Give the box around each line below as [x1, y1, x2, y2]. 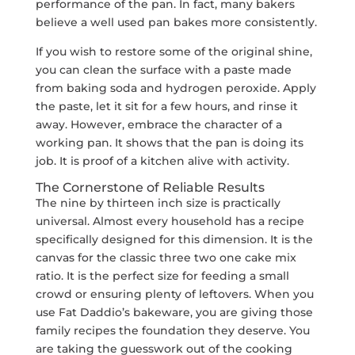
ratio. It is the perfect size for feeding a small [35, 268, 289, 283]
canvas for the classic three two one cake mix [35, 250, 296, 265]
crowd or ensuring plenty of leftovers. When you [35, 286, 314, 301]
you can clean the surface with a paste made [35, 62, 292, 77]
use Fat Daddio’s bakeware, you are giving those [35, 304, 313, 319]
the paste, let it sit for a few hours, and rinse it [35, 98, 298, 113]
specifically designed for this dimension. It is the [35, 231, 313, 246]
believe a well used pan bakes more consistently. [35, 14, 317, 29]
